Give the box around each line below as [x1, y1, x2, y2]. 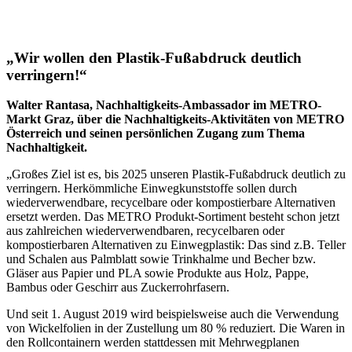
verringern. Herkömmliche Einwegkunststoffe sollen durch [6, 181, 297, 196]
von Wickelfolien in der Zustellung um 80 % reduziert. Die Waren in [6, 321, 345, 335]
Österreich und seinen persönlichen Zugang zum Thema [6, 126, 305, 141]
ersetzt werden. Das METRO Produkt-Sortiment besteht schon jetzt [6, 210, 339, 224]
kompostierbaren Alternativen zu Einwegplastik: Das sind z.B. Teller [6, 238, 346, 252]
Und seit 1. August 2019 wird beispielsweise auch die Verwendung [6, 307, 339, 321]
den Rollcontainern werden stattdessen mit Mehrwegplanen [6, 335, 299, 350]
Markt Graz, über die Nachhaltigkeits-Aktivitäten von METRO [6, 112, 344, 126]
